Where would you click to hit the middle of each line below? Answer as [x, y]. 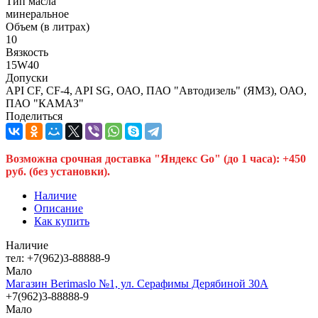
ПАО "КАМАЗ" [45, 103]
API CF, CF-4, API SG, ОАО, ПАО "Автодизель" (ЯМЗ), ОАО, [156, 90]
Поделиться [34, 116]
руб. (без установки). [58, 171]
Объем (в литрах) [48, 26]
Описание [59, 208]
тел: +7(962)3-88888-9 [58, 258]
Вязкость [27, 52]
